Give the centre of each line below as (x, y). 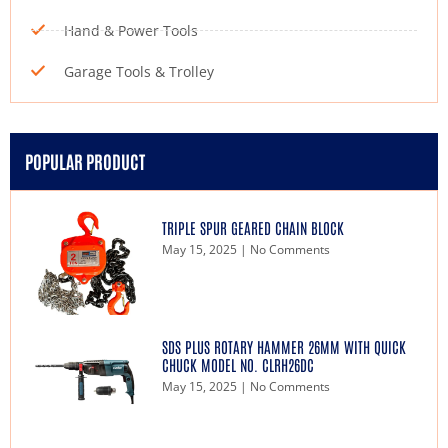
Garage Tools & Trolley (138, 71)
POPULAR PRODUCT (85, 161)
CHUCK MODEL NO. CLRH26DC (237, 365)
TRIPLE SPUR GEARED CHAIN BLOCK (252, 227)
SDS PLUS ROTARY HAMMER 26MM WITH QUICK (283, 347)
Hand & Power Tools (130, 30)
